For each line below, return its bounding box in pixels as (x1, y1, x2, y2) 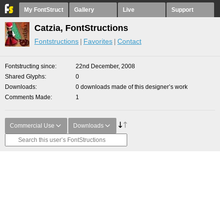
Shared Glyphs (5, 73, 45, 80)
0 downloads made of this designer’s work (76, 83, 188, 90)
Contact (117, 37, 141, 45)
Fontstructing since (5, 63, 55, 70)
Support (171, 6, 193, 13)
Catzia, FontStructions (34, 23, 128, 33)
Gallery (74, 6, 94, 13)
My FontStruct (24, 6, 63, 13)
